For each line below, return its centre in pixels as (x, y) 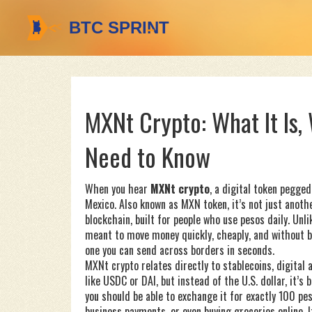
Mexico (100, 204)
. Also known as (148, 204)
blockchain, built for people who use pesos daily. (187, 219)
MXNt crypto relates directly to (154, 265)
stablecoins (247, 265)
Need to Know (148, 156)
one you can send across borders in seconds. (180, 250)
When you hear (118, 189)
